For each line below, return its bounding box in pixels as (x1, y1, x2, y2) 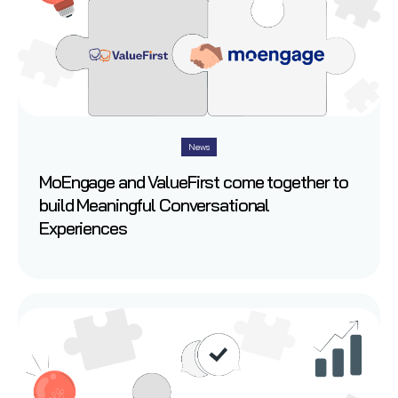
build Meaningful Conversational (39, 194, 270, 217)
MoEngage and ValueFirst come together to (39, 171, 348, 194)
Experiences (39, 217, 127, 240)
